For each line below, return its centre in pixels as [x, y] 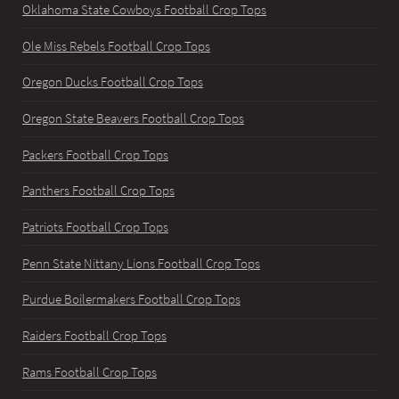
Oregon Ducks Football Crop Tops [113, 82]
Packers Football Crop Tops [95, 155]
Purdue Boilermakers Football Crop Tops [131, 300]
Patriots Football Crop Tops [95, 227]
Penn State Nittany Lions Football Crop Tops [141, 263]
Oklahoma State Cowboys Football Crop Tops [144, 10]
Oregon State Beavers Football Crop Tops [133, 119]
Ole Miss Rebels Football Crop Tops [116, 46]
